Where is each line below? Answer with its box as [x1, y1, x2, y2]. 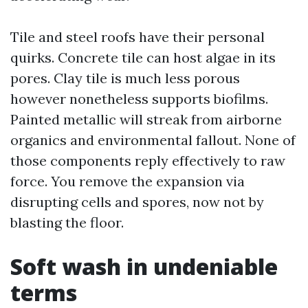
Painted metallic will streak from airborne [10, 111, 282, 128]
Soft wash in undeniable [10, 252, 278, 281]
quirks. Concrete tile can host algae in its [10, 49, 276, 66]
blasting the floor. [10, 214, 124, 231]
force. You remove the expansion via [10, 173, 245, 190]
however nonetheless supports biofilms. [10, 90, 268, 107]
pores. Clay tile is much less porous [10, 69, 240, 87]
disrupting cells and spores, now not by [10, 193, 264, 210]
